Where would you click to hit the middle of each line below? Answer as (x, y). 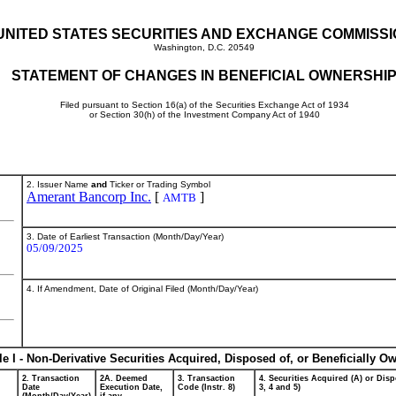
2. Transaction (51, 378)
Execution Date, (131, 387)
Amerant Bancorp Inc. (89, 197)
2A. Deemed (124, 378)
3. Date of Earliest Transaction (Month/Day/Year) (125, 236)
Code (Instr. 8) (206, 387)
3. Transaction (206, 378)
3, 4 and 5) (280, 387)
